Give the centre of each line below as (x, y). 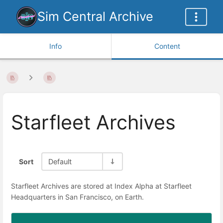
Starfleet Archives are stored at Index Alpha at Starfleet (101, 186)
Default (60, 161)
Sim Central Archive (95, 16)
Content (167, 46)
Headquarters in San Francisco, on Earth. (77, 197)
